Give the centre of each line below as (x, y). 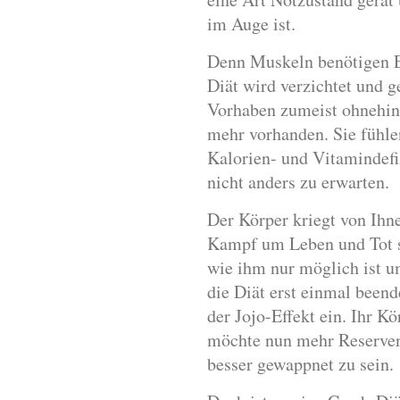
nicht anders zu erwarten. (298, 182)
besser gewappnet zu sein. (300, 364)
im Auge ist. (251, 24)
